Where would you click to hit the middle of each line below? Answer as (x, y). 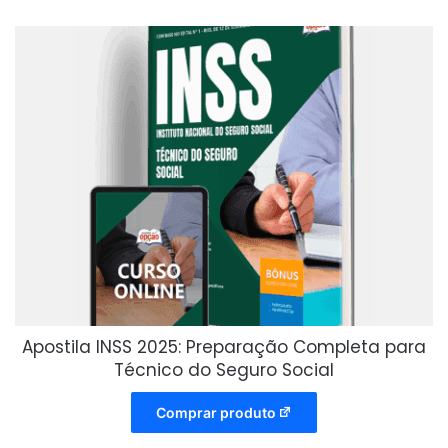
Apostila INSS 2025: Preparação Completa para (224, 346)
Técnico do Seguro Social (224, 369)
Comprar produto (215, 412)
